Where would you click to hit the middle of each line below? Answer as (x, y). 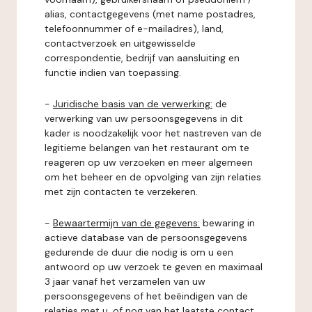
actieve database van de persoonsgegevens (146, 237)
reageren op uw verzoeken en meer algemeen (149, 162)
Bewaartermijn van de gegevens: (126, 223)
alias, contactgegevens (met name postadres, (150, 14)
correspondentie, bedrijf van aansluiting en (142, 58)
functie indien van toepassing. (113, 72)
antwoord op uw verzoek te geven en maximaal (154, 267)
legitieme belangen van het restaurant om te (147, 148)
